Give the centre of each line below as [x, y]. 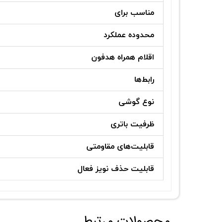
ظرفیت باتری [132, 124]
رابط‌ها [144, 80]
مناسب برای [134, 13]
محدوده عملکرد [129, 35]
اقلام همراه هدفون [123, 57]
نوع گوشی [136, 102]
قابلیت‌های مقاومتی [120, 146]
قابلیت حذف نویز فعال [116, 169]
